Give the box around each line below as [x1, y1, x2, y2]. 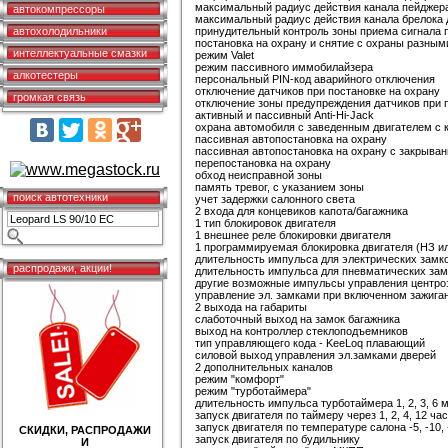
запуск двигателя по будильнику [195, 433, 360, 445]
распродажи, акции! [13, 262, 112, 274]
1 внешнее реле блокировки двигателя [195, 229, 391, 241]
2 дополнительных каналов [195, 361, 333, 373]
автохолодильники [13, 25, 107, 37]
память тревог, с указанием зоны [195, 181, 364, 193]
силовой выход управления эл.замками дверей [195, 349, 436, 361]
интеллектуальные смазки [13, 47, 147, 59]
